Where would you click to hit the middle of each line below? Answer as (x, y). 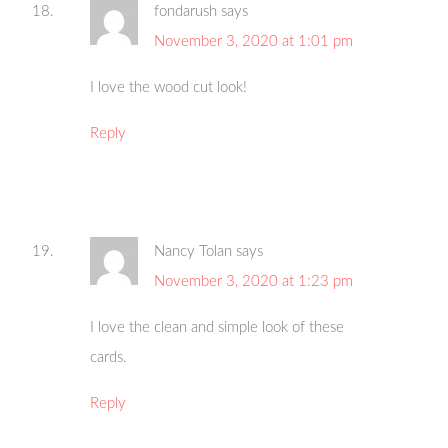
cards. (109, 358)
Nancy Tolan (193, 252)
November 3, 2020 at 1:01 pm (254, 42)
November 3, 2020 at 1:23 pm (254, 282)
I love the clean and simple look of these (217, 328)
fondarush (186, 12)
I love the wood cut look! (169, 88)
